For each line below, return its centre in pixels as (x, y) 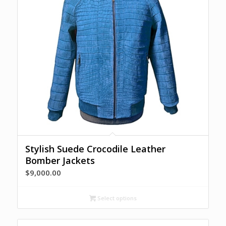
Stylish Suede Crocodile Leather (95, 149)
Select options (116, 198)
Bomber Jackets (60, 161)
